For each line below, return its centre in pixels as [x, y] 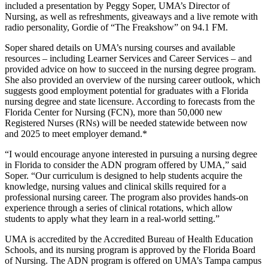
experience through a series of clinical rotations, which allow [119, 208]
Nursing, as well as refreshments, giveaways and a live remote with [131, 16]
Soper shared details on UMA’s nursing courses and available [120, 47]
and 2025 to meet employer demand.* [76, 133]
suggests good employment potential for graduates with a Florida [127, 90]
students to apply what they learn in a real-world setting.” [112, 218]
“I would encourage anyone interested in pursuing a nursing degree [131, 154]
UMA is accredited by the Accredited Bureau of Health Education [129, 239]
